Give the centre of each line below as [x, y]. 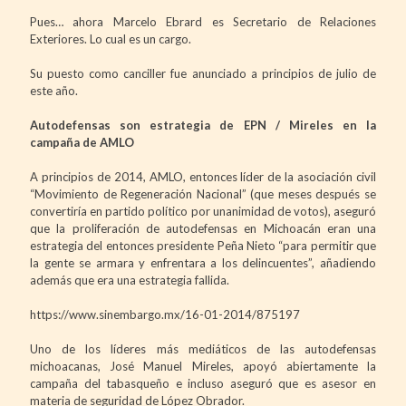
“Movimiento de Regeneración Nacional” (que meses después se [203, 193]
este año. [54, 90]
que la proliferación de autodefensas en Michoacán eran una [203, 228]
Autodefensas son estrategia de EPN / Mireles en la [203, 125]
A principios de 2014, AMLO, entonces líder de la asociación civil [203, 176]
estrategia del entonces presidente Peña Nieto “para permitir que [203, 245]
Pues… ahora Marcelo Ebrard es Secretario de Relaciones [203, 21]
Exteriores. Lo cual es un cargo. [111, 39]
